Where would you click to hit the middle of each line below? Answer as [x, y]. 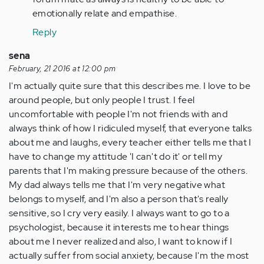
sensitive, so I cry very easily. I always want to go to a [119, 213]
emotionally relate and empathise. [105, 14]
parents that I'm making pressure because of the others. [128, 171]
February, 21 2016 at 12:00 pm [62, 69]
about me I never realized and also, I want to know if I [121, 242]
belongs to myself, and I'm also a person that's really [119, 199]
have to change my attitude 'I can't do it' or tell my [116, 157]
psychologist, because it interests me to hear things [119, 227]
